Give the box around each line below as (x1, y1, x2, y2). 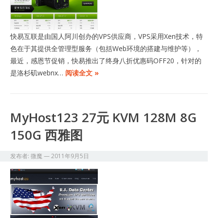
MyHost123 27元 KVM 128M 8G (10, 109, 197, 127)
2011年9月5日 (51, 152, 90, 161)
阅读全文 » (65, 68, 99, 78)
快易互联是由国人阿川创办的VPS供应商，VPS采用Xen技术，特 (10, 32, 203, 41)
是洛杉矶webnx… (10, 68, 66, 78)
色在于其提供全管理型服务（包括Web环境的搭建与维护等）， (10, 44, 202, 54)
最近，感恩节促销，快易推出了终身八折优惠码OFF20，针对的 (10, 56, 202, 66)
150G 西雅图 (10, 126, 83, 144)
